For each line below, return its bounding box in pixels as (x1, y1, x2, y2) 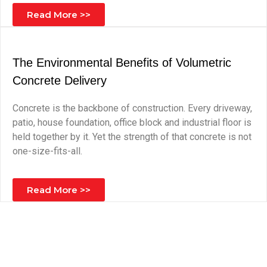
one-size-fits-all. (13, 145, 82, 157)
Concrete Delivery (13, 74, 107, 87)
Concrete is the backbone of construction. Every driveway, (13, 103, 252, 114)
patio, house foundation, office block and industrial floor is (13, 117, 252, 128)
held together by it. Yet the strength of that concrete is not (13, 131, 252, 142)
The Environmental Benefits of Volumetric (13, 56, 231, 69)
